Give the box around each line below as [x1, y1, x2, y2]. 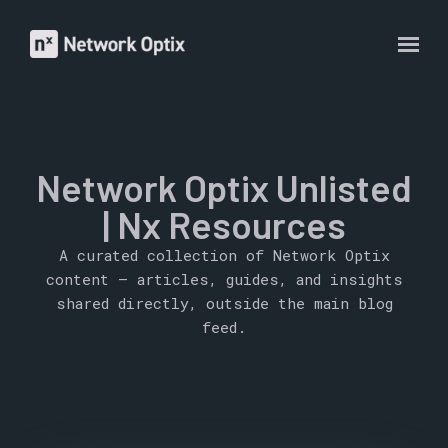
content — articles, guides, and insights [45, 269, 403, 289]
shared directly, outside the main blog [55, 293, 393, 313]
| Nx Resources [102, 202, 346, 246]
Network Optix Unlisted [36, 165, 412, 209]
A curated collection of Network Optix [58, 245, 390, 265]
